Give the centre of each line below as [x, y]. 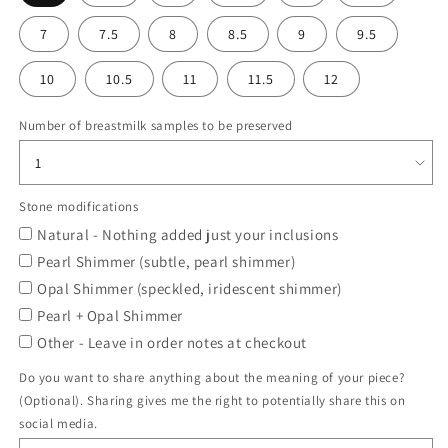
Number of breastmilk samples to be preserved [156, 126]
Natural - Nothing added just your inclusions [188, 235]
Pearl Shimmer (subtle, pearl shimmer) [166, 262]
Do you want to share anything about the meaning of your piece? [212, 378]
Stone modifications [79, 207]
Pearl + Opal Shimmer [110, 316]
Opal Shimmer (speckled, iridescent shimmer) [189, 289]
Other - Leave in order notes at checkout [172, 343]
